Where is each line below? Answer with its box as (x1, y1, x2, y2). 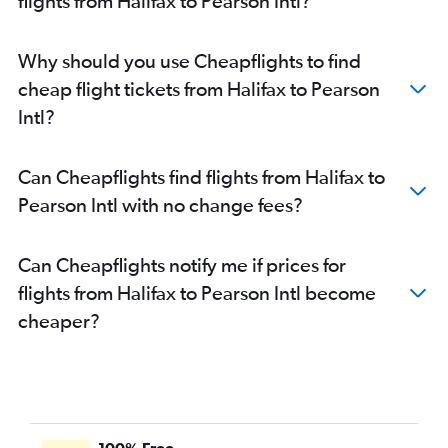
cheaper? (18, 309, 100, 332)
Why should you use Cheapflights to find (18, 49, 361, 72)
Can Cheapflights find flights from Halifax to (18, 165, 385, 188)
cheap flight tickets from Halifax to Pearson (18, 77, 380, 100)
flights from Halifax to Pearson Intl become (18, 281, 376, 304)
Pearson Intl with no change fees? (18, 193, 303, 216)
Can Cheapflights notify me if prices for (18, 253, 346, 276)
